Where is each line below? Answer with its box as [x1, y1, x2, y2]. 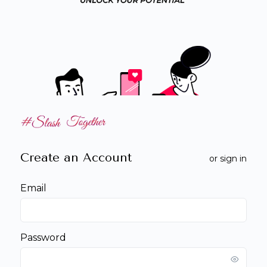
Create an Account [20, 151, 132, 164]
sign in [220, 153, 247, 164]
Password [20, 232, 66, 243]
